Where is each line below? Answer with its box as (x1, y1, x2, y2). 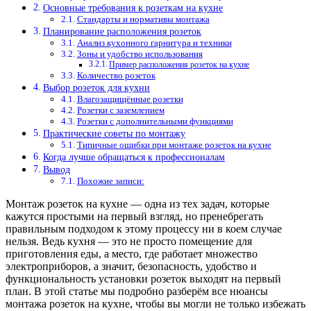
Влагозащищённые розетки (76, 94, 183, 105)
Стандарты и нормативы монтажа (76, 14, 210, 25)
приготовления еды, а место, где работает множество (6, 248, 258, 260)
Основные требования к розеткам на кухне (42, 2, 223, 14)
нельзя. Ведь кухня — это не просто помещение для (6, 235, 252, 248)
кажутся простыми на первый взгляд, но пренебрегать (6, 210, 263, 223)
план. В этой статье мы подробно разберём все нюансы (6, 285, 268, 298)
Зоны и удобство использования (76, 49, 203, 60)
